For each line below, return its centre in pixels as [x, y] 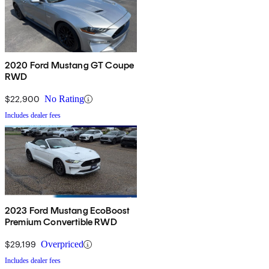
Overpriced [62, 244]
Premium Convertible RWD [61, 222]
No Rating [64, 99]
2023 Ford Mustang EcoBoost [68, 211]
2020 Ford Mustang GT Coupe [70, 65]
